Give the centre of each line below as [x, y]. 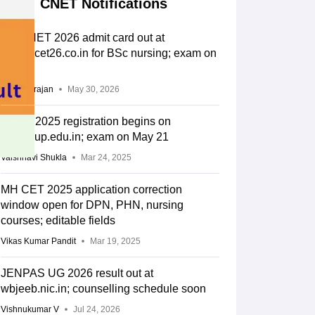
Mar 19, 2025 [115, 242]
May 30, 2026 [93, 90]
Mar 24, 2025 [106, 158]
